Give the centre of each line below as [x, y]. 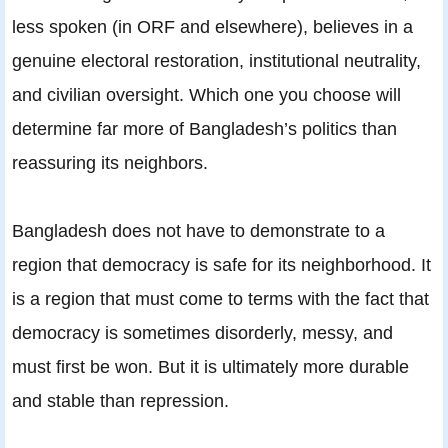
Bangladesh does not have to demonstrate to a [198, 230]
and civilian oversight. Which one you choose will [206, 94]
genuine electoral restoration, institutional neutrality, [216, 60]
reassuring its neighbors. [110, 162]
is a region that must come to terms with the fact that [220, 298]
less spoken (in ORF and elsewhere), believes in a [212, 26]
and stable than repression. [120, 400]
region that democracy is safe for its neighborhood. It [221, 264]
